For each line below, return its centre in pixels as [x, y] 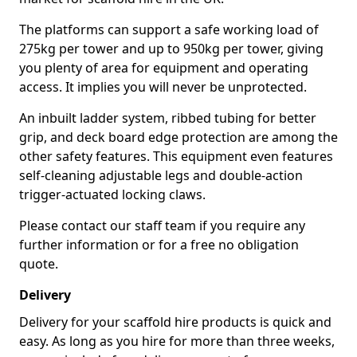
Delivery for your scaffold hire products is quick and [175, 322]
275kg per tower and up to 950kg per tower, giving [171, 49]
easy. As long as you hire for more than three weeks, [177, 341]
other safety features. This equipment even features [176, 156]
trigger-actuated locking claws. [112, 194]
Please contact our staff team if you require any [162, 226]
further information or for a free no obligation [159, 245]
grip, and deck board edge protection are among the [178, 137]
